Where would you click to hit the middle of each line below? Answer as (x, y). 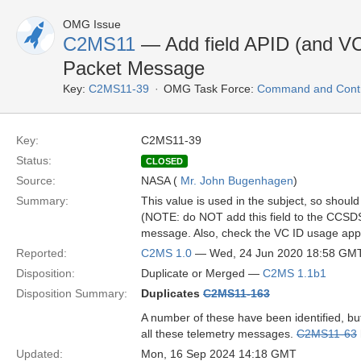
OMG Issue (92, 24)
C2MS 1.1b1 (295, 273)
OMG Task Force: (209, 89)
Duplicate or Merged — (202, 273)
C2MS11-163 (237, 293)
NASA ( (161, 180)
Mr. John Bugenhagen (237, 180)
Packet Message (134, 68)
